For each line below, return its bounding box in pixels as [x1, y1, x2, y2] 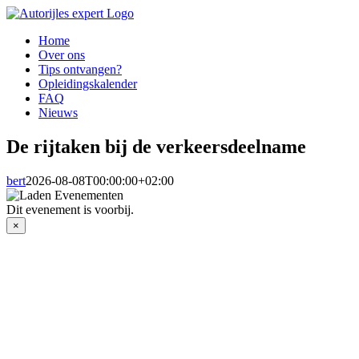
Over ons [38, 48, 85, 62]
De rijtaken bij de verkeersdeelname [6, 135, 306, 157]
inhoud [6, 34, 41, 48]
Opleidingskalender [38, 77, 137, 91]
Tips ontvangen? [38, 63, 122, 76]
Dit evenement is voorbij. [6, 202, 134, 216]
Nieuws [38, 106, 78, 119]
